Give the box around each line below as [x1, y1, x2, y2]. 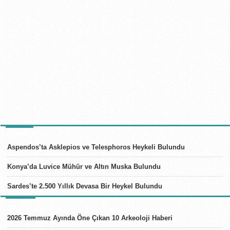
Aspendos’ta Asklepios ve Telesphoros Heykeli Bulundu [7, 143, 185, 151]
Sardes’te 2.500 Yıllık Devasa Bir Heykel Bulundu [7, 182, 162, 190]
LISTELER [9, 199, 32, 208]
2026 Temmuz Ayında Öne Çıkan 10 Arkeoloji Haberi [7, 214, 172, 222]
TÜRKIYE [9, 128, 30, 138]
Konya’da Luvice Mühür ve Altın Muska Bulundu [7, 162, 161, 170]
